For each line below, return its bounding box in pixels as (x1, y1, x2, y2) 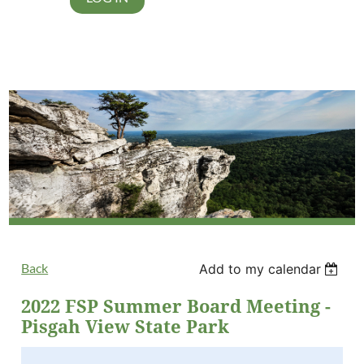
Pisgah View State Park (21, 317, 230, 337)
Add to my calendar (198, 261, 321, 277)
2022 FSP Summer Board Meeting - (21, 297, 331, 317)
